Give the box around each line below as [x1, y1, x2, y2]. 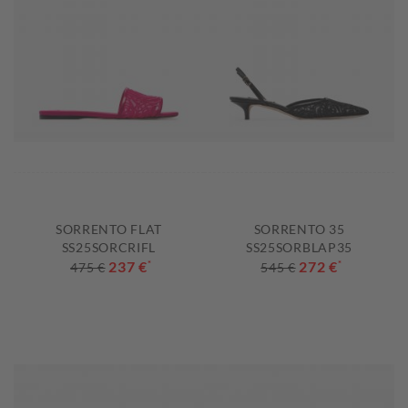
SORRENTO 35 [253, 221, 345, 238]
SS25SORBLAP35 [245, 240, 353, 256]
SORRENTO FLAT [55, 221, 163, 238]
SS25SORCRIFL [61, 240, 157, 256]
